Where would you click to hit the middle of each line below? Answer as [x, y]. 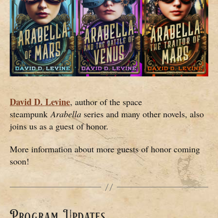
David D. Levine [40, 101]
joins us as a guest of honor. [59, 126]
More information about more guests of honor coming [105, 149]
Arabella [66, 114]
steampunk [30, 114]
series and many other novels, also [143, 114]
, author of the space [106, 101]
